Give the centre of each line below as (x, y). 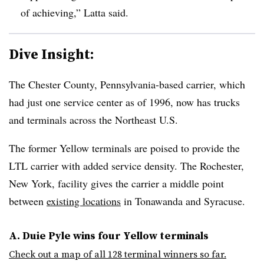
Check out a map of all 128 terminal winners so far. (118, 254)
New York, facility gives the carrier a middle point (116, 183)
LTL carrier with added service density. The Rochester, (126, 165)
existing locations (84, 201)
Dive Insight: (52, 54)
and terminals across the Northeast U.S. (93, 119)
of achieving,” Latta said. (75, 12)
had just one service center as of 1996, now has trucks (124, 102)
